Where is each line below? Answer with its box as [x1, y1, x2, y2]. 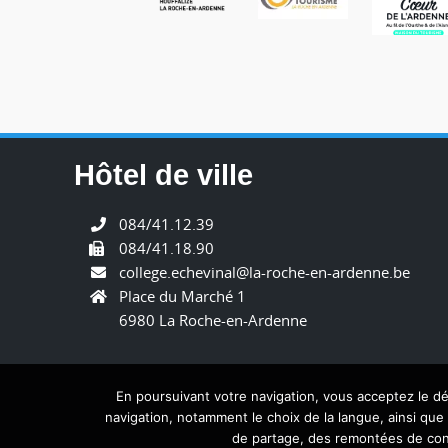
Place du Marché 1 [119, 285, 246, 306]
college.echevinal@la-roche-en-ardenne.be [119, 261, 410, 282]
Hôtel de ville [74, 158, 253, 191]
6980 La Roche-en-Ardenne [119, 309, 307, 330]
